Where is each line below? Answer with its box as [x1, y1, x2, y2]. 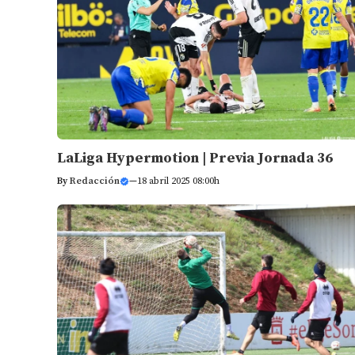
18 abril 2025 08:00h [137, 175, 219, 188]
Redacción [70, 175, 120, 188]
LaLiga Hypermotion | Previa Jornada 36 [57, 149, 333, 168]
